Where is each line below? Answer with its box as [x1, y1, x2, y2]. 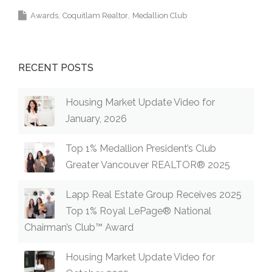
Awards [30, 10, 58, 20]
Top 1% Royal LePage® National [66, 205, 211, 217]
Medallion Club [132, 10, 187, 20]
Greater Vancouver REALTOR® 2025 [66, 158, 230, 171]
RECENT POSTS [18, 61, 94, 73]
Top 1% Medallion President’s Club [66, 142, 216, 154]
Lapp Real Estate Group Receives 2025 [66, 188, 242, 200]
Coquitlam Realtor [63, 10, 128, 20]
